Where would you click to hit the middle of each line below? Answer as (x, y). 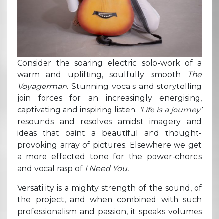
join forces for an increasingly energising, (109, 98)
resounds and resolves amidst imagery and (109, 121)
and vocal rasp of (51, 168)
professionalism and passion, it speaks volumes (109, 211)
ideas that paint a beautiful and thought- (109, 133)
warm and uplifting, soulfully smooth (102, 74)
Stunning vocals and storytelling (135, 86)
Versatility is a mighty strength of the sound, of (109, 188)
